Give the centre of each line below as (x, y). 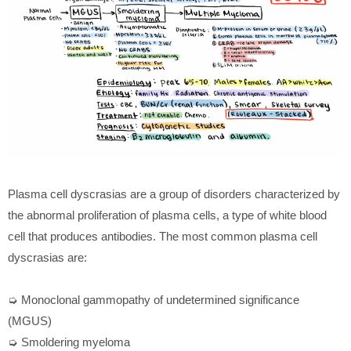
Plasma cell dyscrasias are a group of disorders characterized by (174, 194)
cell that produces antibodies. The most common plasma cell (163, 237)
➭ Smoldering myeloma (69, 342)
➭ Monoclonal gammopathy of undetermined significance (154, 300)
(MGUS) (30, 321)
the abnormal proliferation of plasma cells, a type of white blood (167, 215)
